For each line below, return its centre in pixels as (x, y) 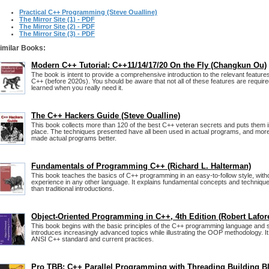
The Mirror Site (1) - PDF (57, 19)
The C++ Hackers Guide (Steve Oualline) (106, 116)
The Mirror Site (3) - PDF (57, 34)
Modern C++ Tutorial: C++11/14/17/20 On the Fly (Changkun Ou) (149, 65)
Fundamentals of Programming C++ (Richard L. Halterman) (141, 166)
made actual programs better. (74, 138)
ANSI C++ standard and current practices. (92, 239)
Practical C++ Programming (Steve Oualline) (88, 12)
